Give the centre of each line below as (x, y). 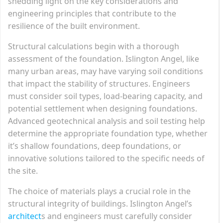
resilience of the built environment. (74, 26)
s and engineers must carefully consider (117, 216)
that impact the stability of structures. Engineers (99, 83)
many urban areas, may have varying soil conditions (106, 71)
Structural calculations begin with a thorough (94, 46)
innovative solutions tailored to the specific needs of (106, 158)
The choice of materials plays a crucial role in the (99, 191)
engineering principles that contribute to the (92, 13)
